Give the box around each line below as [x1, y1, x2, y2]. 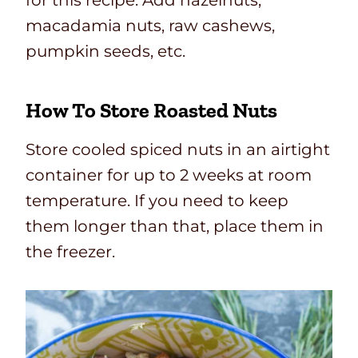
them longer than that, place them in [26, 217, 324, 237]
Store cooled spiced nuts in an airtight [26, 140, 330, 160]
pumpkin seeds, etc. [26, 42, 185, 62]
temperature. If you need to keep [26, 191, 288, 211]
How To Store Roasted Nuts [26, 97, 277, 124]
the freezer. [26, 242, 115, 262]
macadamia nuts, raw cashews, [26, 16, 275, 36]
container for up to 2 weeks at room [26, 165, 312, 185]
